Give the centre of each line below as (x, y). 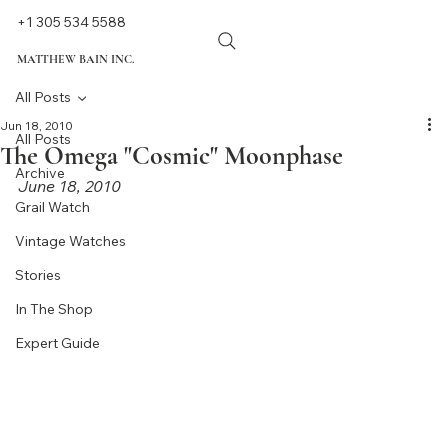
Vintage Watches (70, 241)
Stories (38, 275)
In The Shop (54, 309)
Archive (40, 173)
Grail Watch (52, 207)
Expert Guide (57, 343)
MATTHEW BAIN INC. (75, 59)
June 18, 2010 (69, 186)
